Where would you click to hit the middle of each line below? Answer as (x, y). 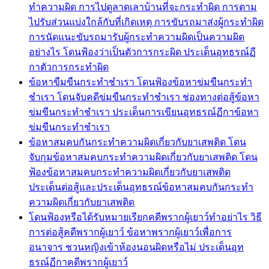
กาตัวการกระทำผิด (69, 67)
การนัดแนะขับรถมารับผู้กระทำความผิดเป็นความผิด (137, 37)
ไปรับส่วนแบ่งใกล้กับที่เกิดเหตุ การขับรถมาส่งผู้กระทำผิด (146, 22)
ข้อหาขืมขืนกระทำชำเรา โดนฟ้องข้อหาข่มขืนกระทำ (141, 82)
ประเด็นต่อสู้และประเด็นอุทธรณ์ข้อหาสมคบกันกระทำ (141, 187)
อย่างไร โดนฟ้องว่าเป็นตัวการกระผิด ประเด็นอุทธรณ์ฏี (142, 52)
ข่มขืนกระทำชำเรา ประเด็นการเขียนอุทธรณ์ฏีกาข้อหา (144, 112)
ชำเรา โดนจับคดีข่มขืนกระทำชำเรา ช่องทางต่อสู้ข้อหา (144, 97)
